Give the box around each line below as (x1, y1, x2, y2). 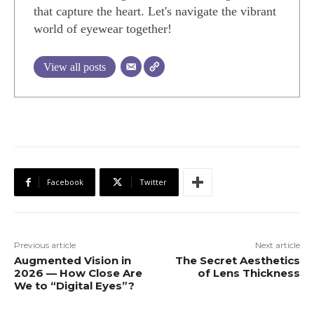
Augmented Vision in (14, 254, 131, 268)
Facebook (47, 177, 83, 188)
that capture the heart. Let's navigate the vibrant (34, 4, 276, 19)
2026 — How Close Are (14, 266, 142, 280)
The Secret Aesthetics (175, 254, 300, 268)
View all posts (43, 61, 106, 74)
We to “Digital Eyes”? (14, 279, 135, 293)
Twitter (139, 177, 167, 188)
